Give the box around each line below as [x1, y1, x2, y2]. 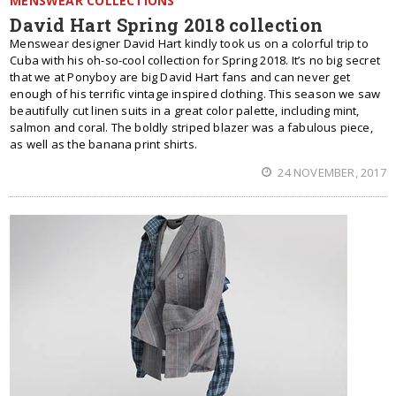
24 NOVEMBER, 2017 [275, 164, 386, 180]
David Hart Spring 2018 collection [10, 13, 324, 36]
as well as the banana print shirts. [10, 136, 198, 152]
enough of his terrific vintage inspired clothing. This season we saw [10, 86, 381, 102]
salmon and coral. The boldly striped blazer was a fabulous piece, [10, 119, 373, 135]
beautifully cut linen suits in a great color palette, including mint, [10, 103, 360, 118]
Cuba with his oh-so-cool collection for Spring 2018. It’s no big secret [10, 52, 381, 68]
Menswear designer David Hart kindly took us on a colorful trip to [10, 35, 369, 51]
